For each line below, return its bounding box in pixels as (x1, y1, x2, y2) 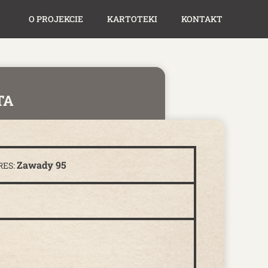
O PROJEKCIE (29, 13, 83, 25)
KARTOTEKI (107, 13, 157, 25)
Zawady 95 (17, 159, 66, 171)
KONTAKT (181, 13, 223, 25)
